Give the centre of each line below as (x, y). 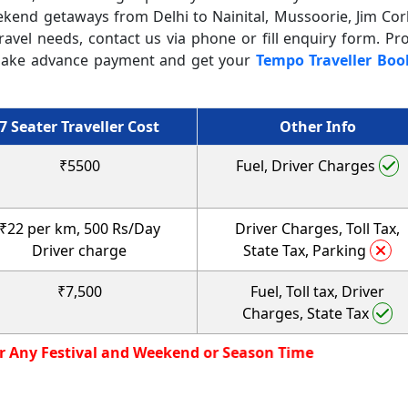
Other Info (317, 126)
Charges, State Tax (307, 313)
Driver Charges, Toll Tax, (317, 228)
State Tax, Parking (306, 250)
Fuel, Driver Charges (307, 165)
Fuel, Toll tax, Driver (317, 291)
